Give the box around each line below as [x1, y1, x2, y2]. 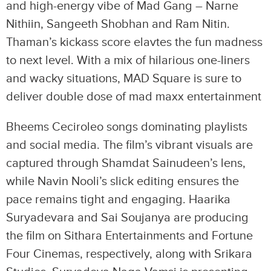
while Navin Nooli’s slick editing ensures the [6, 174, 239, 189]
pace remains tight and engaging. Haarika [6, 192, 230, 207]
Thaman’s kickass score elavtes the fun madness [6, 34, 263, 50]
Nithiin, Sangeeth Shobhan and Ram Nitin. [6, 16, 230, 31]
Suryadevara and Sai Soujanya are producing [6, 210, 249, 225]
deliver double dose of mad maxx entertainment [6, 89, 261, 104]
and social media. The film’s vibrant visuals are [6, 137, 253, 152]
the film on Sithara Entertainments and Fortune [6, 228, 253, 243]
